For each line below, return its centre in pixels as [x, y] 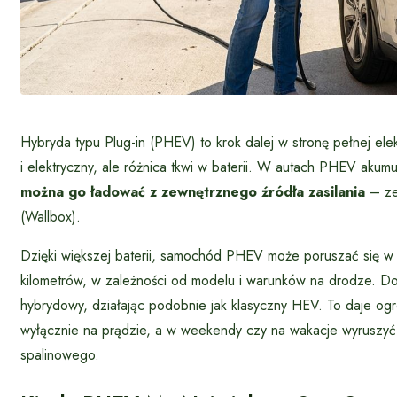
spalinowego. [60, 355]
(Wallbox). [51, 217]
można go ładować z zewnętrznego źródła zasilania [193, 192]
